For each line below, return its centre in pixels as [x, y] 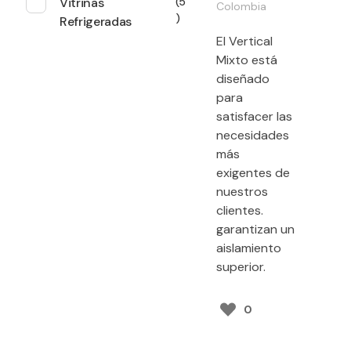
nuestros [242, 192]
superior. [241, 267]
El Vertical [244, 42]
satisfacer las [254, 117]
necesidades [253, 136]
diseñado [243, 79]
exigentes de [253, 173]
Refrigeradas [96, 21]
